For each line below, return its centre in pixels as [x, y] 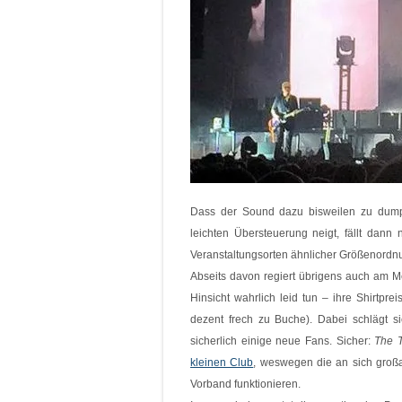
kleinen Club [222, 363]
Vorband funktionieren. [245, 384]
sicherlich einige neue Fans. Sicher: [283, 341]
